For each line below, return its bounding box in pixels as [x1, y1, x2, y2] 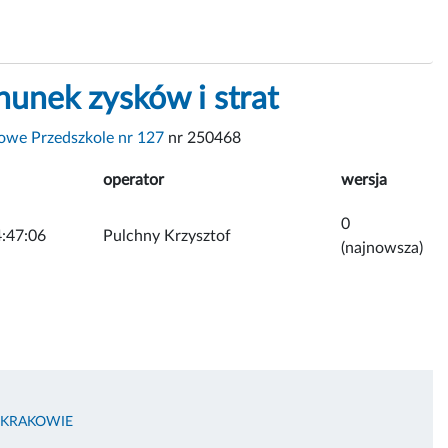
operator [103, 171, 164, 188]
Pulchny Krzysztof [103, 227, 231, 244]
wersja [341, 171, 387, 188]
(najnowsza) [341, 239, 423, 256]
